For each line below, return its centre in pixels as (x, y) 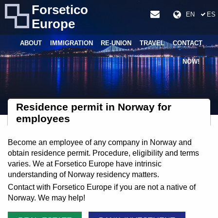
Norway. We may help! (46, 198)
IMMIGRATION (71, 43)
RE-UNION (116, 43)
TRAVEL (152, 43)
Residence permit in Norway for (93, 107)
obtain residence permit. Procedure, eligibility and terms (103, 153)
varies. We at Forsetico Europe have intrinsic (85, 164)
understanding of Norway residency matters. (83, 175)
